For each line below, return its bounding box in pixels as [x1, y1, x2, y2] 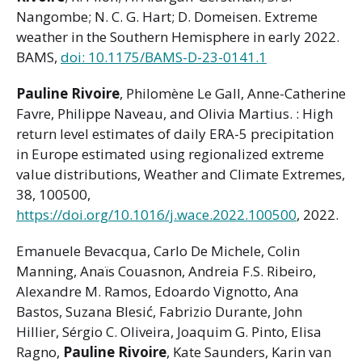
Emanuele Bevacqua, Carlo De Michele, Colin [16, 241, 300, 260]
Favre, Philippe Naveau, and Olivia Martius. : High [16, 103, 333, 123]
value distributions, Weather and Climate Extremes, [16, 164, 345, 183]
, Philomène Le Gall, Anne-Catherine [120, 83, 346, 103]
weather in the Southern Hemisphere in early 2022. [16, 27, 339, 46]
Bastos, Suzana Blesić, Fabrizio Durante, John [16, 301, 302, 321]
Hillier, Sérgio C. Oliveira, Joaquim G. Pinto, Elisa [16, 322, 322, 341]
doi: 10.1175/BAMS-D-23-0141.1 [61, 47, 267, 66]
